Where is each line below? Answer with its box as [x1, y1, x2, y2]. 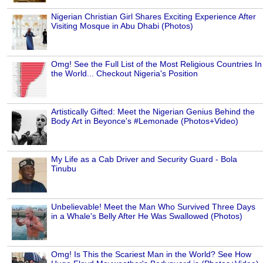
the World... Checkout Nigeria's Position [51, 68, 198, 78]
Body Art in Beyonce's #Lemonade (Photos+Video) [51, 116, 238, 126]
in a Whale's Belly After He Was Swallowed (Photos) [51, 211, 242, 221]
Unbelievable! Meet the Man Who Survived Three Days [51, 201, 255, 211]
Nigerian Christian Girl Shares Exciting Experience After [51, 11, 256, 21]
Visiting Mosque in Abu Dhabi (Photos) [51, 21, 193, 31]
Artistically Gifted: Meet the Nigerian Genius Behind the [51, 106, 255, 116]
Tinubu [51, 163, 76, 173]
